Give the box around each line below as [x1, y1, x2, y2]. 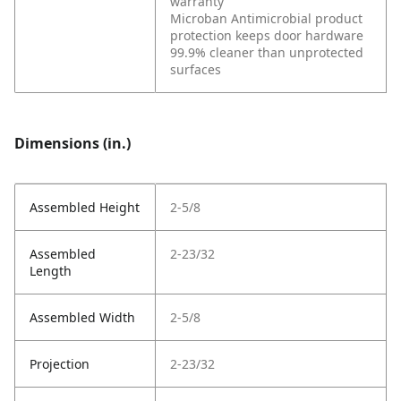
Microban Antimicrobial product [170, 10, 363, 28]
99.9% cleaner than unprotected [170, 44, 363, 62]
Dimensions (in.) [14, 133, 131, 154]
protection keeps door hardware [170, 27, 363, 45]
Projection [30, 355, 90, 373]
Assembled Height [30, 199, 140, 217]
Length [30, 262, 72, 280]
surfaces [170, 61, 221, 79]
